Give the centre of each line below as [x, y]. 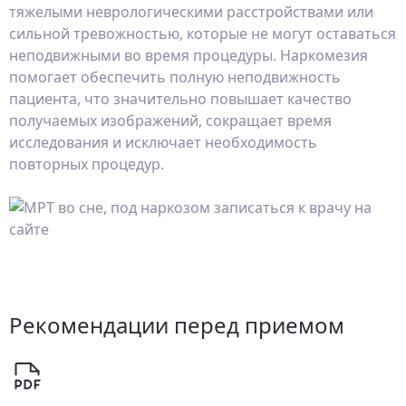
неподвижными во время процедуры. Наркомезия [188, 55]
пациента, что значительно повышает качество [180, 99]
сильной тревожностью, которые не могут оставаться [203, 34]
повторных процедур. [87, 164]
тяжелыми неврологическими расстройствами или [191, 12]
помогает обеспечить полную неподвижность [175, 77]
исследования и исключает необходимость [163, 142]
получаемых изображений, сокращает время [170, 121]
